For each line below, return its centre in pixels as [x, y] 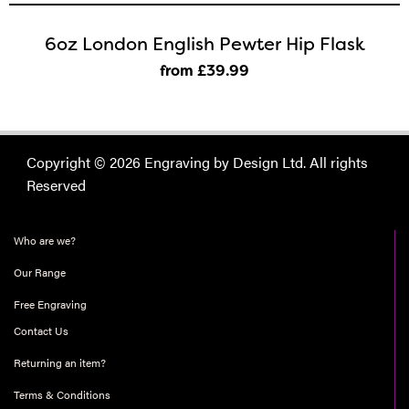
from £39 [193, 71]
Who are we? [45, 240]
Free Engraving [50, 304]
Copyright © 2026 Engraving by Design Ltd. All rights [197, 162]
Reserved [56, 185]
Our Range [40, 272]
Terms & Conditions [62, 394]
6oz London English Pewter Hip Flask [204, 44]
